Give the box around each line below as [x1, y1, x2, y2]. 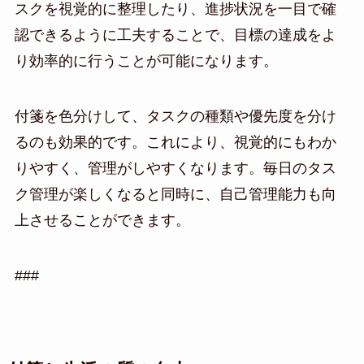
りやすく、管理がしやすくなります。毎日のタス [14, 160, 336, 177]
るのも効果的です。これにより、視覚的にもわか [14, 134, 336, 151]
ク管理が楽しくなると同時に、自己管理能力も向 [14, 186, 336, 203]
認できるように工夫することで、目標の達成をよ [14, 27, 336, 44]
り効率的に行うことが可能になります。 [14, 53, 278, 70]
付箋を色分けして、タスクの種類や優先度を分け [14, 108, 336, 125]
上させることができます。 [14, 212, 190, 229]
